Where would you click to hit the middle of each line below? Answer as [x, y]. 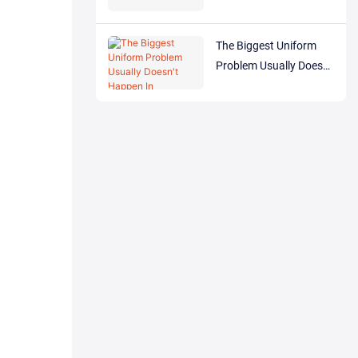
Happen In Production [270, 85]
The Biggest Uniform [266, 45]
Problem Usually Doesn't [274, 65]
